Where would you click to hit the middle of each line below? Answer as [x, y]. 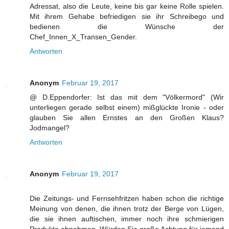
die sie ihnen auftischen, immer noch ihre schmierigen [127, 219]
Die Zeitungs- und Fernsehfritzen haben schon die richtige [127, 199]
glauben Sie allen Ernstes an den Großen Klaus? [127, 118]
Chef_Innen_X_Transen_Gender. [83, 37]
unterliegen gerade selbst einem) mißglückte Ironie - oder [127, 108]
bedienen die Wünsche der [127, 27]
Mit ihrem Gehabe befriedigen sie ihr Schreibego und [127, 17]
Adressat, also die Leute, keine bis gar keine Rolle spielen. [127, 6]
